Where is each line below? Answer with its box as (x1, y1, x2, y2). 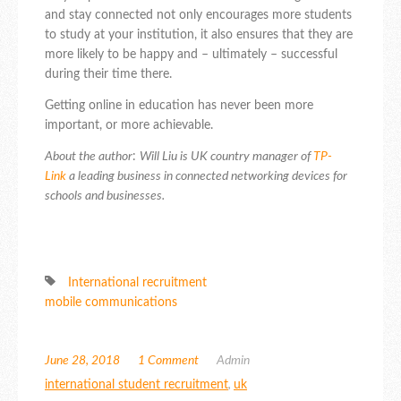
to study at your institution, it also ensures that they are (45, 29, 353, 42)
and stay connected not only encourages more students (45, 9, 352, 22)
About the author (45, 150, 132, 164)
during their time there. (45, 68, 172, 81)
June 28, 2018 (45, 354, 120, 368)
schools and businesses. (45, 190, 165, 203)
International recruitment (68, 277, 207, 290)
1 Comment (138, 354, 199, 368)
